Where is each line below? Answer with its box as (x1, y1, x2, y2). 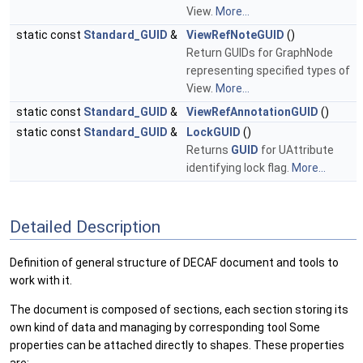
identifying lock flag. (186, 161, 292, 175)
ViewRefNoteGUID (186, 28, 284, 42)
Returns (186, 143, 231, 157)
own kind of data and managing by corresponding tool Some (10, 321, 320, 335)
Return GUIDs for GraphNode (186, 46, 333, 60)
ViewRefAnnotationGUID (186, 105, 318, 119)
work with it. (10, 274, 72, 288)
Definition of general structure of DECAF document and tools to (10, 256, 339, 270)
